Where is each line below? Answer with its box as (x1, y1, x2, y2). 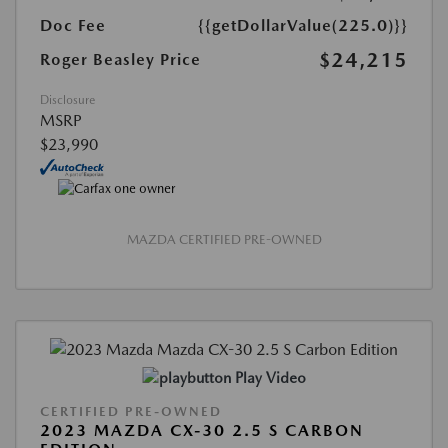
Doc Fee (40, 16, 106, 36)
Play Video (234, 368, 306, 387)
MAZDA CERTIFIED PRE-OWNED (126, 231, 322, 247)
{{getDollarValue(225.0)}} (198, 16, 408, 36)
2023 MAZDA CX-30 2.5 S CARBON (40, 420, 364, 440)
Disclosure (40, 93, 95, 108)
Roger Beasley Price (40, 50, 201, 70)
